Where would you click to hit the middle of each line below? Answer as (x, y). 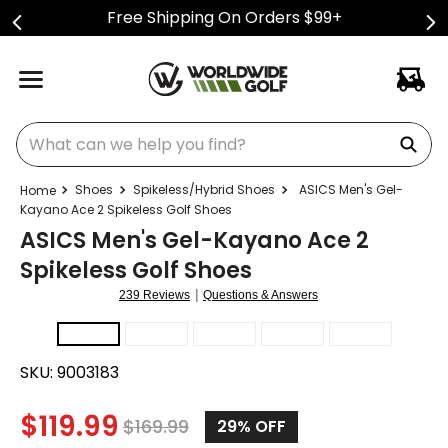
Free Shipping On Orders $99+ (224, 17)
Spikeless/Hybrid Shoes (204, 189)
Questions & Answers (260, 295)
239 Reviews (154, 295)
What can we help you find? (123, 129)
